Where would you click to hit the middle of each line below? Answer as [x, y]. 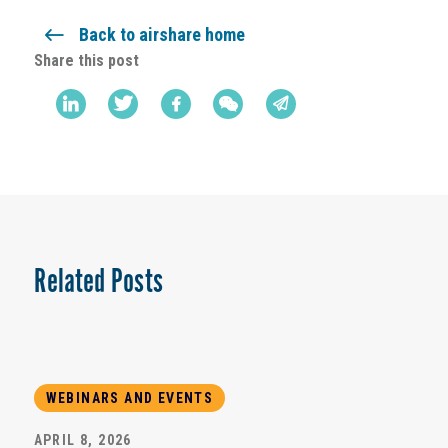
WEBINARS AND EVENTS [129, 398]
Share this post [86, 61]
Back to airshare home [161, 35]
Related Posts [98, 280]
